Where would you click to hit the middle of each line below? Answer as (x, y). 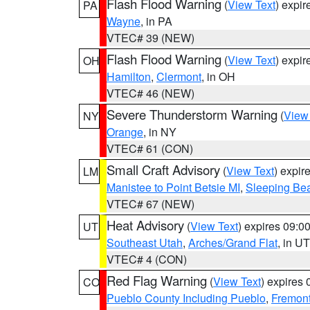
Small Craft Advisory (163, 170)
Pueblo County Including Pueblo (186, 298)
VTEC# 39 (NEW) (151, 38)
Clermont (179, 76)
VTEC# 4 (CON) (147, 259)
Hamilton (129, 76)
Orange (125, 132)
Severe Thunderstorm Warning (192, 114)
